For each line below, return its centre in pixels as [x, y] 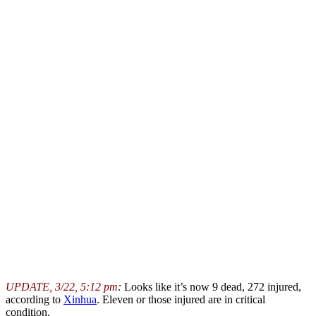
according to [35, 299]
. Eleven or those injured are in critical [181, 299]
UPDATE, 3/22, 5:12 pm [62, 286]
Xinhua [80, 299]
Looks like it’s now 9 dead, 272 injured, [211, 286]
